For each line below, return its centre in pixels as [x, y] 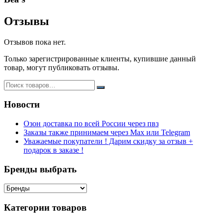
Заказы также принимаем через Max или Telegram [107, 132]
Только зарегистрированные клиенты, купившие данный [100, 58]
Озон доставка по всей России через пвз [91, 123]
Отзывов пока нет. [35, 42]
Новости [22, 105]
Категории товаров [45, 208]
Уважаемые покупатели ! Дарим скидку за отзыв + [108, 141]
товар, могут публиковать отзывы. [62, 67]
